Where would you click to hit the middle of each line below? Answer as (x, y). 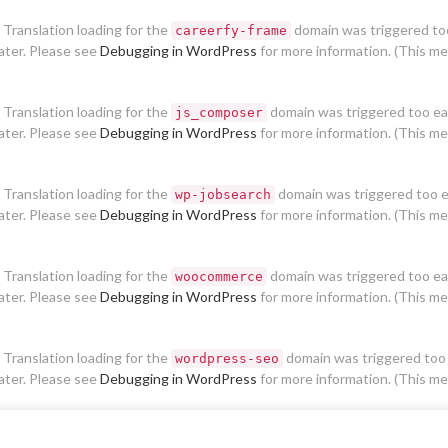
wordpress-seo (227, 358)
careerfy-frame (231, 30)
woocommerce (219, 276)
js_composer (219, 112)
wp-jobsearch (223, 194)
